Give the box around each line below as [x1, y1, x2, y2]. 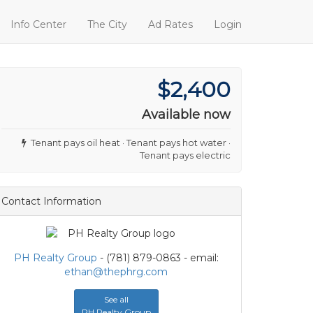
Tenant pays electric [140, 150, 231, 161]
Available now [142, 107, 231, 122]
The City [87, 18, 127, 31]
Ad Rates [148, 18, 193, 31]
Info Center [10, 18, 66, 31]
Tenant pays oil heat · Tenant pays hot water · [27, 137, 231, 148]
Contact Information [1, 195, 101, 208]
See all [103, 294, 129, 305]
